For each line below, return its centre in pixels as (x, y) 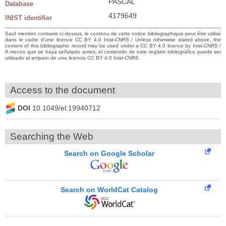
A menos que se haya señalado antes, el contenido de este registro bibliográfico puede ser (113, 51)
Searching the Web (52, 136)
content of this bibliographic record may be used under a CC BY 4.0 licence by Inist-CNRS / (113, 45)
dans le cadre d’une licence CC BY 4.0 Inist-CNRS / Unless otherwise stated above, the (113, 39)
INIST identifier (29, 18)
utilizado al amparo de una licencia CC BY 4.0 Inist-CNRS (72, 58)
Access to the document (63, 90)
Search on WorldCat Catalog (109, 189)
